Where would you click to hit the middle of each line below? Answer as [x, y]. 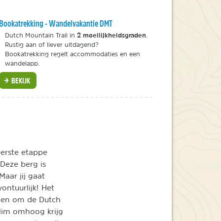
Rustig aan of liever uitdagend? [52, 44]
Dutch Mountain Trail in [41, 35]
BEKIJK [20, 80]
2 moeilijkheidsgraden [111, 35]
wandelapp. [22, 63]
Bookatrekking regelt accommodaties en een [72, 54]
